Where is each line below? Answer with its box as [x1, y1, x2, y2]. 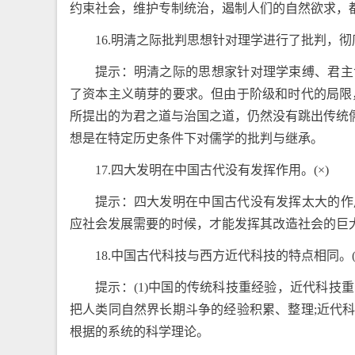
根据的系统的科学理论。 [70, 325, 209, 338]
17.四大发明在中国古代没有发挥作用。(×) [95, 163, 329, 177]
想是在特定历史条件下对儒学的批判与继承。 [70, 132, 323, 145]
